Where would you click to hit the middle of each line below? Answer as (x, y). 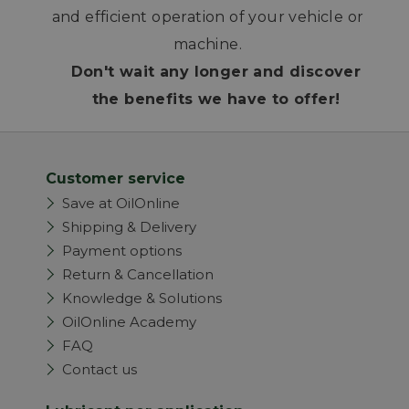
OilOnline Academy (129, 322)
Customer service (115, 179)
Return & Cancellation (138, 275)
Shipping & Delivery (129, 227)
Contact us (100, 370)
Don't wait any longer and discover (216, 72)
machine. (208, 45)
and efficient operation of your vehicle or (208, 17)
